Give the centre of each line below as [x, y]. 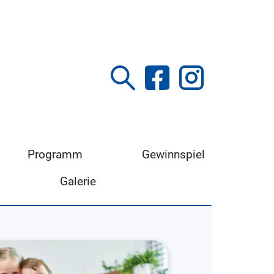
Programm [55, 154]
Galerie [78, 181]
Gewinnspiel [174, 154]
